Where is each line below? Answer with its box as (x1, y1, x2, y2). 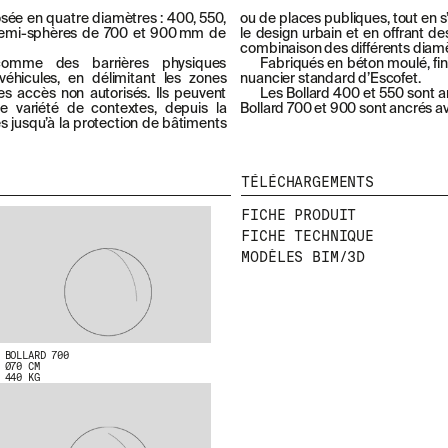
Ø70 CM (4, 359, 40, 373)
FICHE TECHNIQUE (241, 226, 374, 245)
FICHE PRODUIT (241, 205, 357, 224)
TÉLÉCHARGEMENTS (241, 172, 374, 191)
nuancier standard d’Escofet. (240, 71, 421, 86)
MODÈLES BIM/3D (241, 247, 366, 266)
